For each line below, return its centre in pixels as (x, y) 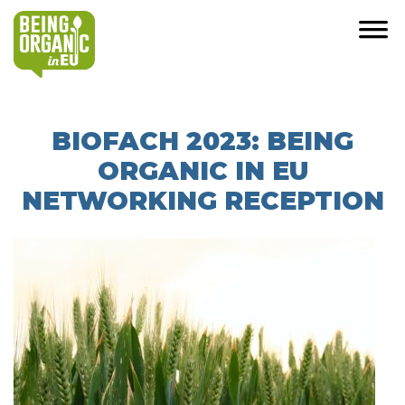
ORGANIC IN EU (202, 171)
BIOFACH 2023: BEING (202, 141)
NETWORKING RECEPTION (202, 201)
